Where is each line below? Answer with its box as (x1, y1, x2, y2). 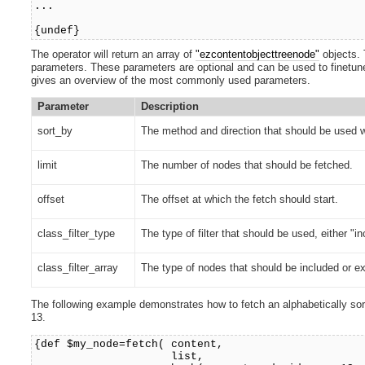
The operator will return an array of (31, 47, 196, 60)
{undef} (34, 24, 81, 37)
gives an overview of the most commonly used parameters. (31, 73, 311, 86)
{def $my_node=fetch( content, (34, 338, 224, 351)
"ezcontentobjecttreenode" (196, 47, 320, 60)
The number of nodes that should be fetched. (140, 158, 353, 171)
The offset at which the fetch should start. (140, 192, 338, 205)
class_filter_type (37, 226, 115, 240)
